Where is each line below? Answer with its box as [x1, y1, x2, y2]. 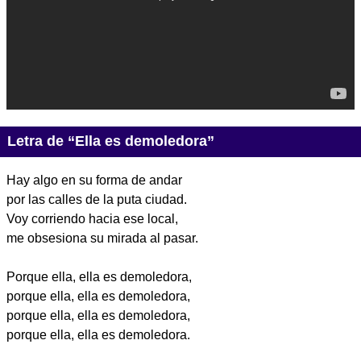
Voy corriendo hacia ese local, [6, 211, 178, 226]
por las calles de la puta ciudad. [6, 192, 187, 206]
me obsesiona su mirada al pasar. [6, 230, 198, 245]
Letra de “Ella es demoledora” [6, 133, 214, 150]
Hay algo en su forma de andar [6, 172, 182, 187]
